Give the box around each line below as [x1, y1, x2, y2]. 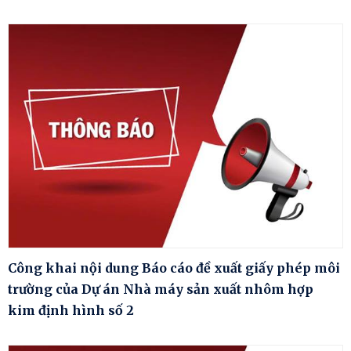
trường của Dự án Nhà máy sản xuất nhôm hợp [8, 281, 313, 298]
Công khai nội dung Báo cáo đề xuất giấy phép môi [8, 260, 340, 277]
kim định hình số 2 [8, 302, 134, 319]
